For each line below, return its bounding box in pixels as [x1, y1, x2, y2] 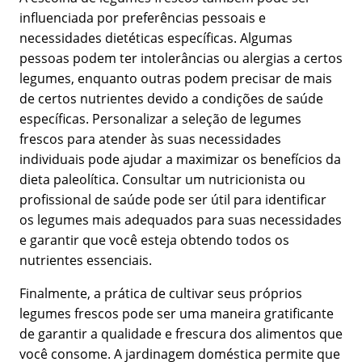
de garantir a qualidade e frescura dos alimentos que [19, 325, 343, 343]
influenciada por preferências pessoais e [19, 9, 266, 27]
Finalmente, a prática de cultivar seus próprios [19, 284, 302, 303]
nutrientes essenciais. [19, 251, 152, 270]
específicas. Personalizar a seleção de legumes [19, 110, 301, 128]
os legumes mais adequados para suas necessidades [19, 211, 342, 229]
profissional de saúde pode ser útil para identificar [19, 191, 326, 209]
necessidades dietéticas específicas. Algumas [19, 29, 293, 48]
